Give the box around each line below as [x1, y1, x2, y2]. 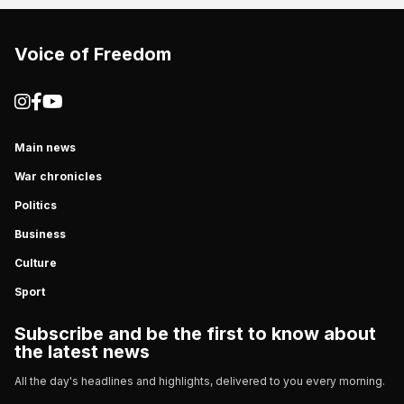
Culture [14, 255, 57, 270]
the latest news [14, 340, 150, 363]
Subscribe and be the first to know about [14, 322, 376, 344]
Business [14, 226, 66, 241]
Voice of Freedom [14, 42, 171, 65]
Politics [14, 197, 57, 212]
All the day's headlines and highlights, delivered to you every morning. [14, 373, 385, 388]
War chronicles [14, 169, 102, 183]
